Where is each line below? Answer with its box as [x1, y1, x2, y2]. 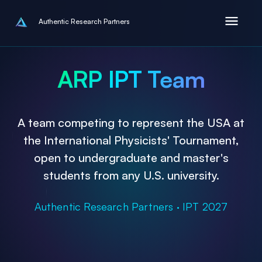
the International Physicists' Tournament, [23, 132, 239, 147]
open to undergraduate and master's [33, 150, 229, 165]
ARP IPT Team [57, 64, 205, 94]
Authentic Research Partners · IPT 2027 [34, 199, 228, 213]
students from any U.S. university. [43, 167, 219, 182]
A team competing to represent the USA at [18, 115, 244, 130]
